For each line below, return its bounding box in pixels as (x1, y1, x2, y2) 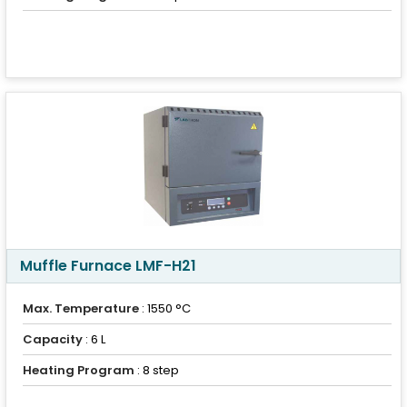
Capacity (23, 331, 83, 348)
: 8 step (134, 362, 179, 379)
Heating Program (23, 362, 134, 379)
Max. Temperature (23, 300, 139, 317)
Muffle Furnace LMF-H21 (20, 255, 196, 276)
